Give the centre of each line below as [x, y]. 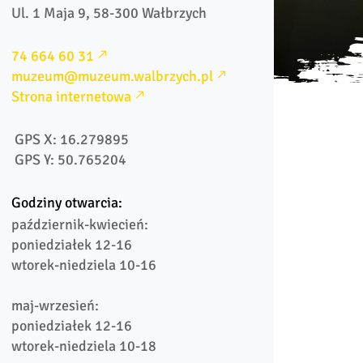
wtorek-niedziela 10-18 [84, 346]
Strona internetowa [72, 96]
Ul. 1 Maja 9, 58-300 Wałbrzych [109, 13]
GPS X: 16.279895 [72, 139]
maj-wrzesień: [56, 305]
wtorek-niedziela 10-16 [84, 265]
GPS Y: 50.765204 [71, 160]
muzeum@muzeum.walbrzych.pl [113, 76]
